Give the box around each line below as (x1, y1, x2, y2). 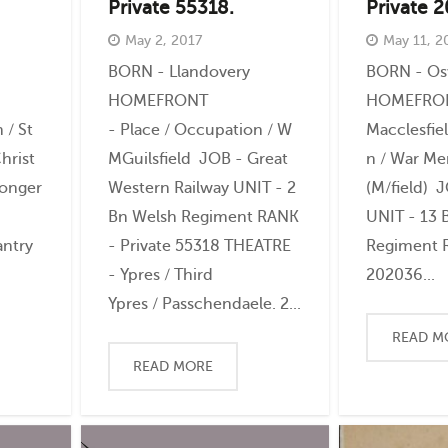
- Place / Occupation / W (107, 119, 292, 139)
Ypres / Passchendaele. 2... (107, 293, 301, 313)
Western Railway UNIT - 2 (107, 177, 296, 197)
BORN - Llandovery (107, 61, 250, 81)
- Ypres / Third (107, 264, 213, 284)
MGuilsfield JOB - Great (107, 148, 288, 168)
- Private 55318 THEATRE (107, 235, 291, 255)
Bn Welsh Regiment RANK (107, 206, 299, 226)
